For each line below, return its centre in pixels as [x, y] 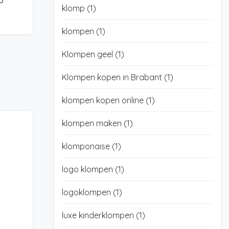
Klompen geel [88, 54]
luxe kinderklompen [99, 215]
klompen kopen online [104, 100]
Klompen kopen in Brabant [113, 77]
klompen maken [93, 123]
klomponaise [87, 146]
